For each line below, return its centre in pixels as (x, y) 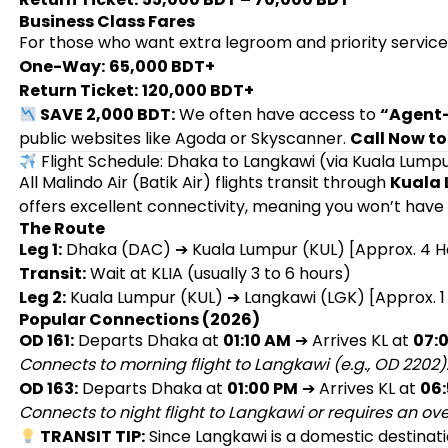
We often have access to (278, 114)
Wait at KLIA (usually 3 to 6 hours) (218, 273)
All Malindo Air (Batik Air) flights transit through (204, 182)
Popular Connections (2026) (139, 319)
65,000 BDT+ (161, 66)
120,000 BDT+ (197, 90)
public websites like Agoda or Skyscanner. (184, 138)
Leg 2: (42, 297)
